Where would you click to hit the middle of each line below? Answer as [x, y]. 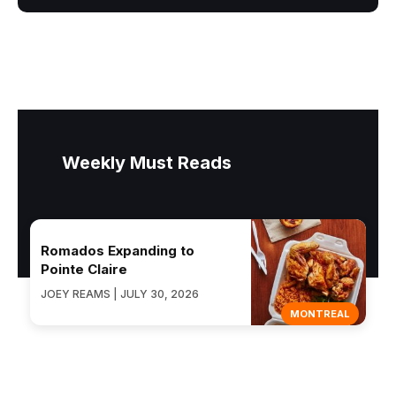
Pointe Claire [84, 270]
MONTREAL [320, 314]
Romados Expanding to [118, 251]
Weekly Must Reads [147, 163]
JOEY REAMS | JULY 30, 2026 [120, 294]
